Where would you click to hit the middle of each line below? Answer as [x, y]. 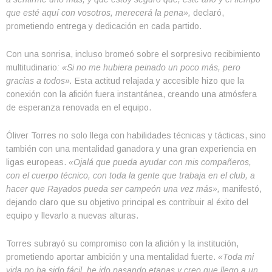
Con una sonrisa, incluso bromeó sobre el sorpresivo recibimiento [133, 54]
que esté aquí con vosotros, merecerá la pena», [98, 12]
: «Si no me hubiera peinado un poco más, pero [149, 67]
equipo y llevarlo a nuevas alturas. [72, 215]
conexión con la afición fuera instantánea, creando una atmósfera [131, 94]
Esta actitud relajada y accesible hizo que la [158, 80]
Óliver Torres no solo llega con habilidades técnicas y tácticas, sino [136, 135]
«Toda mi [236, 257]
